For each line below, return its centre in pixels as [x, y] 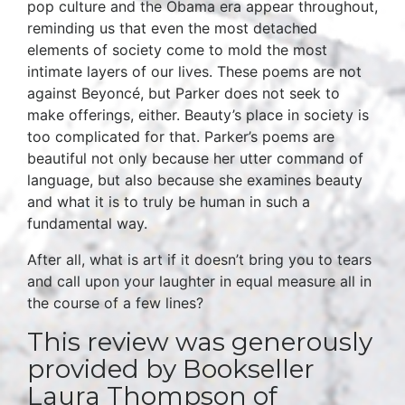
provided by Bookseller [171, 369]
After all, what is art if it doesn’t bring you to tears [199, 259]
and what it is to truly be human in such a [169, 202]
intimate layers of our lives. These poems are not [194, 71]
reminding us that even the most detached [172, 28]
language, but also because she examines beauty [195, 180]
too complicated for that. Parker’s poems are [181, 137]
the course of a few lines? [115, 303]
